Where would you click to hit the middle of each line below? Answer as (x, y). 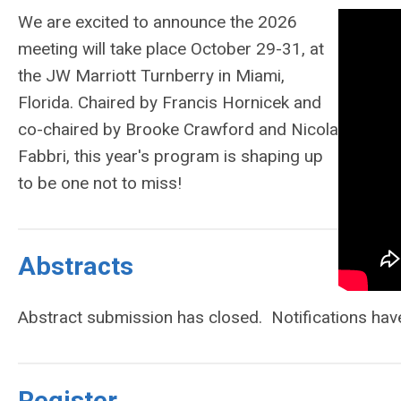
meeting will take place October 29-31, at (171, 49)
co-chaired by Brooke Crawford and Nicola (178, 130)
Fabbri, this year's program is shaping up (171, 157)
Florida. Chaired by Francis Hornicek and (170, 103)
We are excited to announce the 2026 (158, 22)
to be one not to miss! (102, 183)
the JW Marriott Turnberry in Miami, (151, 76)
